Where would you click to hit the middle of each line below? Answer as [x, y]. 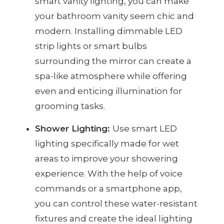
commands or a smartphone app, [108, 188]
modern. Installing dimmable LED [109, 31]
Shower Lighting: [74, 128]
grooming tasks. [70, 106]
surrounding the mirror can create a [113, 61]
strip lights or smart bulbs [91, 46]
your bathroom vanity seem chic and [114, 16]
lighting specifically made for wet [107, 143]
